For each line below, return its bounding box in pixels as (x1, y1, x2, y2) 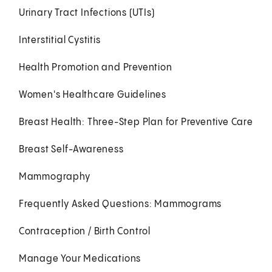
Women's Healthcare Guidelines (18, 89, 166, 100)
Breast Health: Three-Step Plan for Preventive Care (18, 117, 253, 127)
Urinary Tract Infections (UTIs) (18, 7, 155, 18)
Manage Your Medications (18, 253, 141, 264)
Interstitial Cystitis (18, 35, 101, 46)
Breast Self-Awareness (18, 144, 124, 155)
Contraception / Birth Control (18, 226, 151, 237)
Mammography (18, 171, 90, 182)
